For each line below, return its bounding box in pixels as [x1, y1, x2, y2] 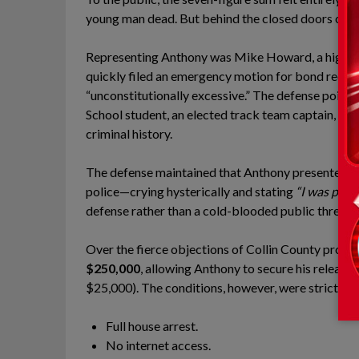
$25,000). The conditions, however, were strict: [86, 279, 341, 295]
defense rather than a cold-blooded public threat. [86, 202, 353, 218]
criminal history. [86, 125, 172, 141]
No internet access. [106, 337, 211, 353]
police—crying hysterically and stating [86, 183, 296, 199]
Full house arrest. [106, 317, 198, 333]
